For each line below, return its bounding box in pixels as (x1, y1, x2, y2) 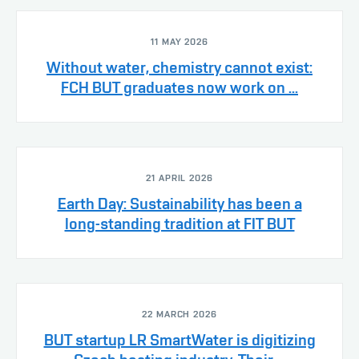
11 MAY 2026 (150, 35, 209, 47)
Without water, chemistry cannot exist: (46, 57, 313, 77)
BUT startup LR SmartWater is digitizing (43, 329, 316, 349)
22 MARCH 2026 (141, 308, 218, 320)
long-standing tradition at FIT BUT (64, 213, 295, 233)
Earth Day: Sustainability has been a (57, 193, 302, 213)
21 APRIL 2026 (145, 171, 214, 184)
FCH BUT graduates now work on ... (61, 77, 298, 97)
